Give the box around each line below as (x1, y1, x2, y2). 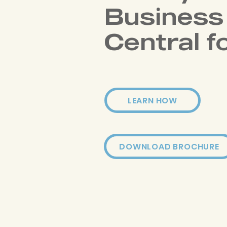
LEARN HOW (127, 94, 178, 106)
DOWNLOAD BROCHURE (119, 140, 219, 153)
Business (104, 2, 223, 30)
